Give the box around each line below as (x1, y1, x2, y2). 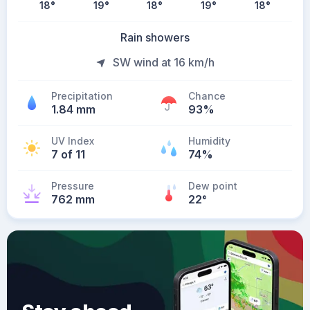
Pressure (51, 180, 94, 192)
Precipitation (51, 90, 113, 102)
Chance (188, 90, 226, 102)
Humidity (188, 135, 230, 147)
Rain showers (120, 30, 190, 44)
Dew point (188, 180, 237, 192)
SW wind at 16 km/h (112, 55, 215, 69)
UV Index (51, 135, 94, 147)
